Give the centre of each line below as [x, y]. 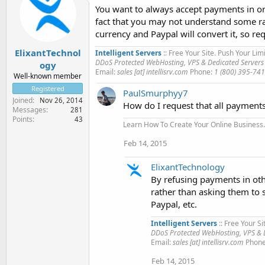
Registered [48, 88]
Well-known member [48, 76]
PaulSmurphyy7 [156, 93]
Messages [29, 109]
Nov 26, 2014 [61, 100]
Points [22, 119]
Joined [22, 100]
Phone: [201, 72]
